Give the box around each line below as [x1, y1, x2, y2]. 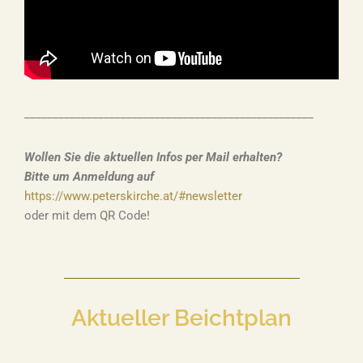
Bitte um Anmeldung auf [24, 169, 154, 185]
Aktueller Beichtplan [71, 305, 292, 332]
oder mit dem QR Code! [24, 208, 150, 224]
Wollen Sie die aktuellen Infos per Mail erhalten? [24, 150, 282, 165]
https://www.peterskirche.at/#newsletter [24, 189, 242, 204]
